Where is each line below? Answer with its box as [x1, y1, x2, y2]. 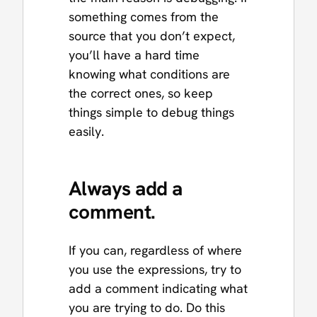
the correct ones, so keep [69, 85, 213, 102]
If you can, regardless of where [69, 241, 242, 258]
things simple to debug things [69, 104, 234, 121]
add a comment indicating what [69, 279, 248, 296]
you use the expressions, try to [69, 260, 241, 277]
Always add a [69, 175, 183, 201]
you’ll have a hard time [69, 47, 200, 64]
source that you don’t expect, [69, 28, 235, 45]
